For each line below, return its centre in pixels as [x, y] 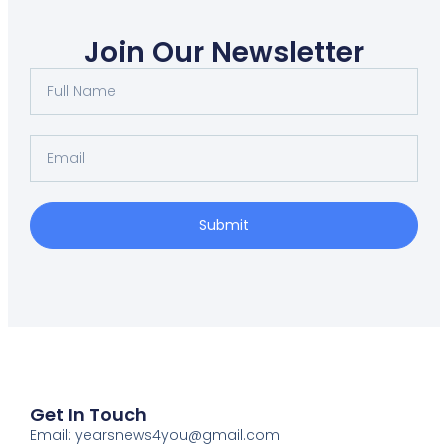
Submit [224, 225]
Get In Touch [88, 415]
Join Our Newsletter [224, 52]
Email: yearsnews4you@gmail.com [154, 435]
